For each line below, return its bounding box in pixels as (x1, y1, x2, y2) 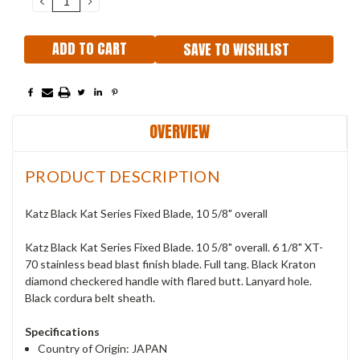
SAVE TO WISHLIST (183, 38, 289, 60)
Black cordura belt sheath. (25, 290, 155, 305)
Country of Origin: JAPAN (38, 341, 168, 355)
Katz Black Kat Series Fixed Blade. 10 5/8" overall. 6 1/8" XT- (25, 239, 323, 254)
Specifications (25, 324, 100, 338)
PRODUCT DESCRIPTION (25, 166, 220, 186)
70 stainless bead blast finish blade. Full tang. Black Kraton (25, 256, 316, 271)
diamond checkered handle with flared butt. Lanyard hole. (25, 273, 312, 288)
